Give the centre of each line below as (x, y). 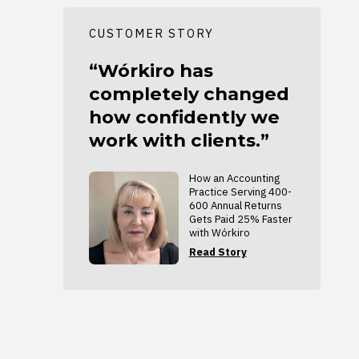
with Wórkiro (219, 233)
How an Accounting (234, 179)
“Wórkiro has (151, 71)
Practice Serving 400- (240, 192)
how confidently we (184, 117)
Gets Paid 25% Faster (240, 220)
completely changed (189, 94)
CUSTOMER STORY (151, 34)
